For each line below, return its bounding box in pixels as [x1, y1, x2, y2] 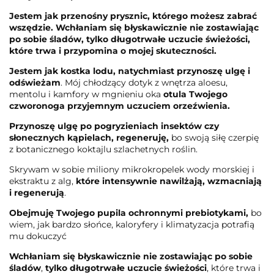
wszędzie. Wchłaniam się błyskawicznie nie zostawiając [9, 21, 259, 33]
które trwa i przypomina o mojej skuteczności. [9, 45, 219, 56]
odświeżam [9, 76, 61, 88]
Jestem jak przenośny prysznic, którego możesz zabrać [9, 10, 257, 21]
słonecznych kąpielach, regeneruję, [9, 131, 171, 143]
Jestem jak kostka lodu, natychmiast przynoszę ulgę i [9, 65, 250, 76]
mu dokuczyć [9, 230, 67, 242]
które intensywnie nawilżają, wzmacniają [76, 175, 262, 187]
